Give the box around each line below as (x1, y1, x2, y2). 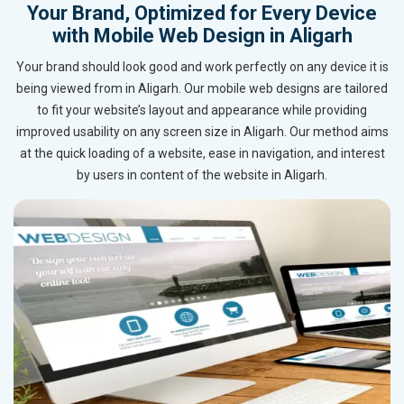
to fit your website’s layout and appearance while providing (37, 103, 367, 118)
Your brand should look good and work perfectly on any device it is (15, 60, 389, 75)
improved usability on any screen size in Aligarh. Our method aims (15, 124, 389, 140)
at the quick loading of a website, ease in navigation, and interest (19, 146, 385, 161)
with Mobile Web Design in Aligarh (51, 24, 353, 48)
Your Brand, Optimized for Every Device (27, 2, 377, 25)
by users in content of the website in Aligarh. (77, 168, 327, 183)
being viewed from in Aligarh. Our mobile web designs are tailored (16, 81, 388, 96)
